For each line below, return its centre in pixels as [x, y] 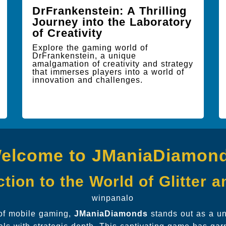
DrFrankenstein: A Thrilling [109, 11]
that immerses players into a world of [108, 72]
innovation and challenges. [88, 80]
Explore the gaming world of [90, 48]
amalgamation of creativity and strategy [113, 64]
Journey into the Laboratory [112, 22]
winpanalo [113, 198]
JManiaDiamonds [111, 214]
